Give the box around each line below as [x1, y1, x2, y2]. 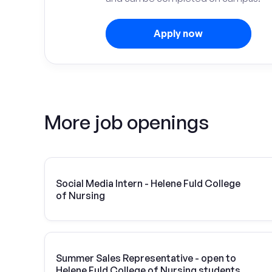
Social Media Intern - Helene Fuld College [56, 177, 240, 189]
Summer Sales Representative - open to [56, 251, 236, 264]
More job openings [44, 110, 209, 134]
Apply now [154, 27, 203, 39]
